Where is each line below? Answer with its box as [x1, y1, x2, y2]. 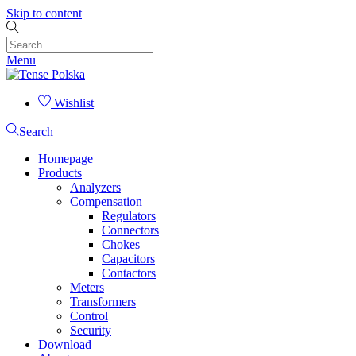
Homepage [38, 152, 93, 165]
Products [38, 166, 82, 180]
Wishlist [54, 96, 94, 110]
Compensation [70, 195, 142, 208]
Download [38, 338, 91, 351]
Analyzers [70, 180, 121, 194]
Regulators [102, 209, 156, 222]
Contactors [102, 266, 156, 280]
